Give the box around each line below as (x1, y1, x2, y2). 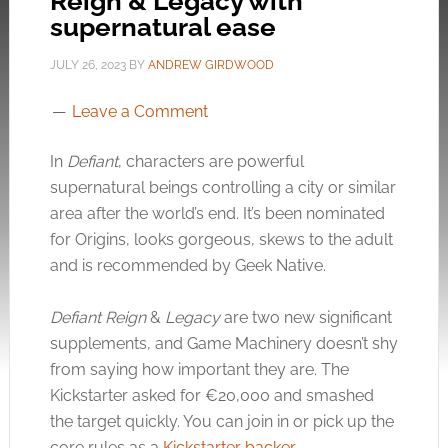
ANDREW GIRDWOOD (147, 58, 274, 72)
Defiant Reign (49, 308, 146, 327)
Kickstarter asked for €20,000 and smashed (49, 386, 374, 405)
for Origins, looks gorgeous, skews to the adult (49, 230, 393, 249)
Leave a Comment (71, 102, 208, 121)
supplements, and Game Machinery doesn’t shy (49, 334, 398, 353)
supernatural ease (49, 12, 276, 42)
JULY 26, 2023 (49, 58, 126, 72)
